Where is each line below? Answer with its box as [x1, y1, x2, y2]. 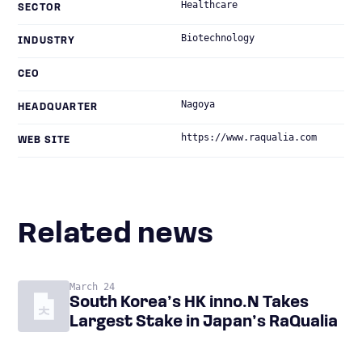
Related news [37, 221, 213, 250]
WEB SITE [18, 136, 71, 145]
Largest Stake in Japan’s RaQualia [69, 314, 338, 330]
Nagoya [181, 99, 215, 110]
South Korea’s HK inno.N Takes [69, 295, 309, 311]
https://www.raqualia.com [181, 132, 317, 143]
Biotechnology [181, 32, 255, 44]
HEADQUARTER [18, 103, 99, 112]
